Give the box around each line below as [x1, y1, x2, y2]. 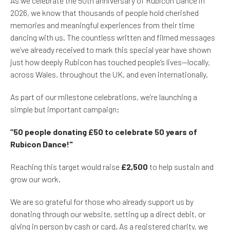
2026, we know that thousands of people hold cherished [10, 8, 199, 17]
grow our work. [10, 174, 61, 184]
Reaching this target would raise [10, 162, 121, 171]
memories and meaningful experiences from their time [10, 20, 195, 30]
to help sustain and [148, 162, 214, 171]
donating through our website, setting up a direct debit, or [10, 209, 205, 219]
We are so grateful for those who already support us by [10, 197, 194, 206]
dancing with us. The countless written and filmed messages [10, 32, 215, 42]
